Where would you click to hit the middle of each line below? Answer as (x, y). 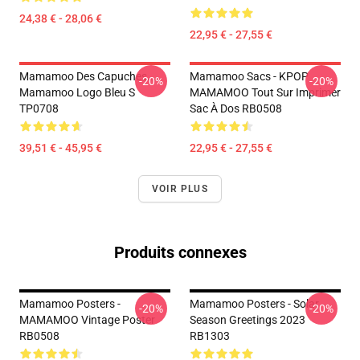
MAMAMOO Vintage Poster (87, 320)
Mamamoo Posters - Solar (254, 304)
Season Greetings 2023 (247, 320)
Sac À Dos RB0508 (236, 108)
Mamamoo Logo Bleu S (77, 92)
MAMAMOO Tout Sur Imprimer (265, 92)
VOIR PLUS (180, 189)
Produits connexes (180, 252)
